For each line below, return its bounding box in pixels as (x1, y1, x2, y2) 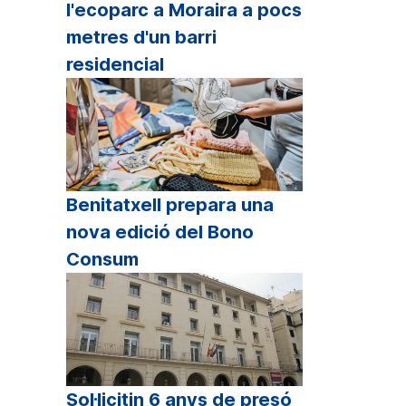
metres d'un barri (66, 25, 217, 48)
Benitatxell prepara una (66, 194, 274, 217)
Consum (66, 248, 139, 271)
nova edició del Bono (66, 221, 254, 244)
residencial (66, 53, 164, 75)
